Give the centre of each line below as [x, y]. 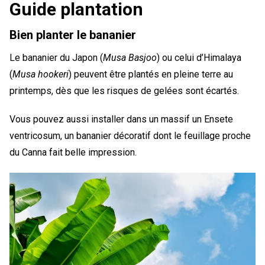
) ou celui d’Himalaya [199, 57]
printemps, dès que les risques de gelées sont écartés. [124, 91]
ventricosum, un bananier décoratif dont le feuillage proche [130, 135]
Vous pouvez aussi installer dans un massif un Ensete [121, 119]
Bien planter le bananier [73, 35]
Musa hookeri [41, 74]
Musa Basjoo [130, 57]
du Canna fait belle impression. [73, 152]
